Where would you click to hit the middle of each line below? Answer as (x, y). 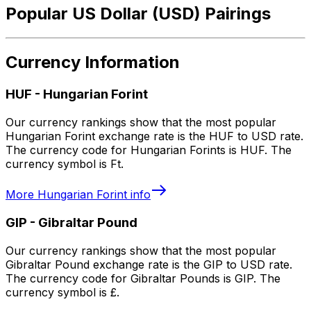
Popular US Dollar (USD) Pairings (138, 13)
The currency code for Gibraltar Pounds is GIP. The (143, 278)
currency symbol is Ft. (65, 164)
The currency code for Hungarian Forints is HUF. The (149, 150)
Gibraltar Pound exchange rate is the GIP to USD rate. (149, 264)
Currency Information (93, 62)
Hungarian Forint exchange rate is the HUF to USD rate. (154, 136)
